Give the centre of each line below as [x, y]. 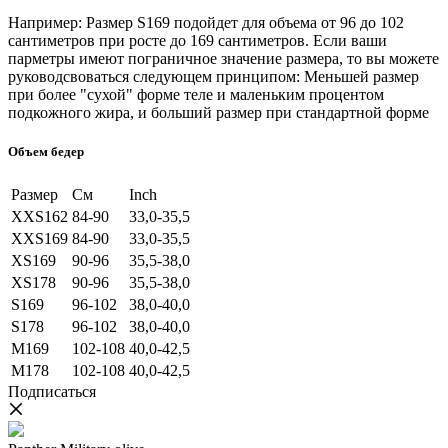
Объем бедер [46, 152]
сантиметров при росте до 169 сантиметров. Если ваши [197, 41]
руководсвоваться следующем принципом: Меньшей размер [213, 77]
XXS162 [39, 216]
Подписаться [52, 391]
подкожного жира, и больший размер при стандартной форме [218, 113]
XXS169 [39, 238]
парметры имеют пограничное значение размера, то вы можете [223, 59]
